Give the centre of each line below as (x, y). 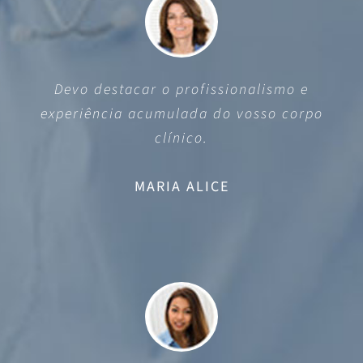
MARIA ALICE (181, 186)
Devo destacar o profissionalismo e (181, 89)
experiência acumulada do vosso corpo (181, 113)
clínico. (181, 138)
